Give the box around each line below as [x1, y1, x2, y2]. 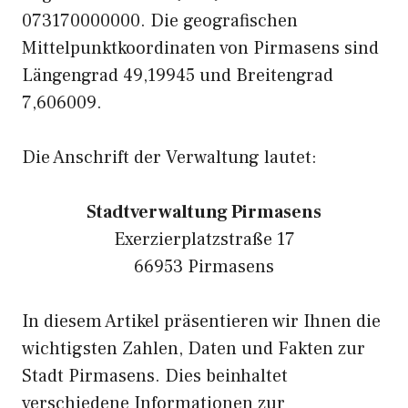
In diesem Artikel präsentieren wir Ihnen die [22, 310, 381, 333]
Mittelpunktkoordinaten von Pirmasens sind [22, 36, 379, 60]
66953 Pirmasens [134, 255, 274, 279]
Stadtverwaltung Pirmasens [87, 200, 321, 224]
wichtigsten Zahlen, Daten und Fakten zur [22, 337, 365, 361]
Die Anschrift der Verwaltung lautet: [22, 146, 317, 169]
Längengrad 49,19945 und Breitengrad [22, 64, 333, 87]
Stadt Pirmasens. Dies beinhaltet [22, 364, 288, 388]
